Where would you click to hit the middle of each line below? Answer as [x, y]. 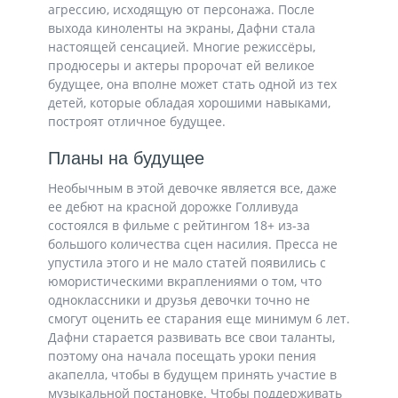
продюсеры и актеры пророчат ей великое [181, 66]
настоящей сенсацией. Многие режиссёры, [182, 47]
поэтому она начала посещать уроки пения [182, 356]
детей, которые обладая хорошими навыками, [189, 103]
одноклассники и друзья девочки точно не [179, 300]
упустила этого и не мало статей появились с [187, 263]
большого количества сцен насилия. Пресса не [193, 244]
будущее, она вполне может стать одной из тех [192, 84]
